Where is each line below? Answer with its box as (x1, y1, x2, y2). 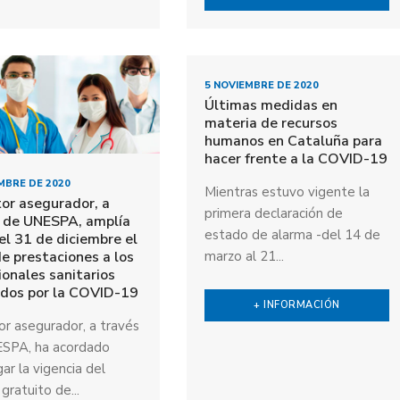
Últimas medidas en (204, 95, 337, 115)
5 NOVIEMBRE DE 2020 (204, 78, 319, 92)
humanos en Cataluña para (204, 130, 382, 151)
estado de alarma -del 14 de (204, 225, 380, 244)
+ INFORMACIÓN (254, 297, 340, 312)
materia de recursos (204, 112, 337, 133)
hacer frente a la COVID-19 (204, 148, 387, 169)
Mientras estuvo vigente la (204, 182, 370, 201)
